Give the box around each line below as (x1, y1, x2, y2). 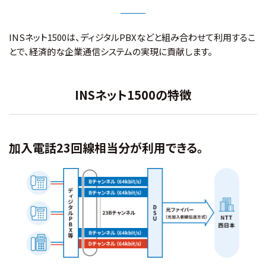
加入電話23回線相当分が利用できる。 (9, 138, 203, 156)
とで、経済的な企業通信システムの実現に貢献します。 (9, 45, 213, 58)
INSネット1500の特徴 (75, 85, 191, 103)
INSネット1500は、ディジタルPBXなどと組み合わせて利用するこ (9, 30, 255, 43)
